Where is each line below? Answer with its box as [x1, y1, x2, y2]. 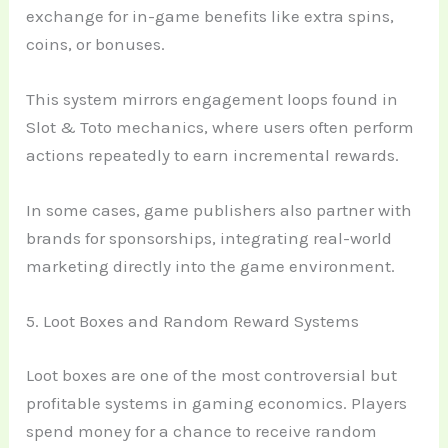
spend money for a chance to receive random [26, 420, 378, 441]
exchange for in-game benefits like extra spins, [26, 5, 395, 26]
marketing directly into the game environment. [26, 256, 396, 277]
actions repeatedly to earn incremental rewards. [26, 145, 400, 165]
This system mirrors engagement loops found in [26, 89, 399, 109]
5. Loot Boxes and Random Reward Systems [26, 311, 360, 332]
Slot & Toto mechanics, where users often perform [26, 117, 415, 137]
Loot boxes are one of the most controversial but [26, 364, 398, 385]
